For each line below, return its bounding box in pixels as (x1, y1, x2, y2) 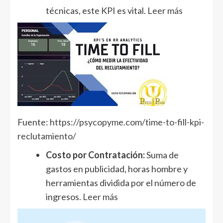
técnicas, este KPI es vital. (46, 5, 147, 16)
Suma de (145, 149, 179, 161)
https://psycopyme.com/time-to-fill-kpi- (50, 116, 204, 128)
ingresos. (46, 191, 83, 203)
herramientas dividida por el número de (46, 177, 196, 189)
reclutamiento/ (17, 130, 76, 142)
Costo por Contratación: (46, 149, 145, 161)
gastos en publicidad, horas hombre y (46, 163, 188, 175)
